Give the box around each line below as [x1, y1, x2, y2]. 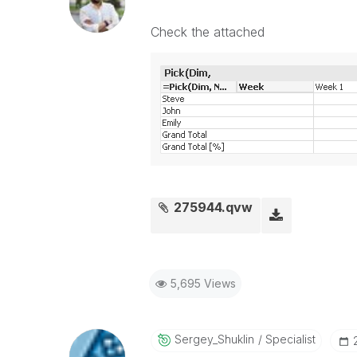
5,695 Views [170, 277, 236, 290]
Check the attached [150, 24, 265, 40]
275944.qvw [174, 199, 253, 215]
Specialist [261, 332, 316, 346]
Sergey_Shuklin [174, 332, 254, 346]
